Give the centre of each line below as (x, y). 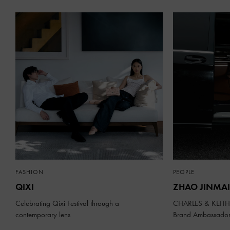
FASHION (30, 172)
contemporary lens (43, 214)
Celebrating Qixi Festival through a (67, 203)
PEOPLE (184, 172)
